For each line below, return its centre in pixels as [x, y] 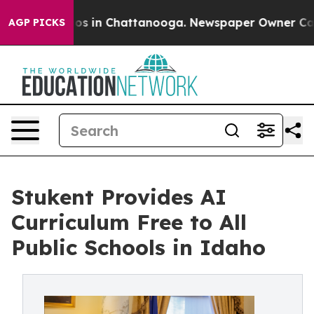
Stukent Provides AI [119, 197]
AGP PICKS [37, 22]
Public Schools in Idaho [138, 247]
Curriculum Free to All [129, 222]
